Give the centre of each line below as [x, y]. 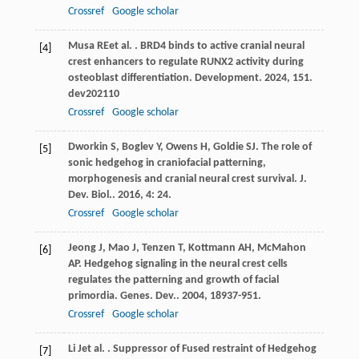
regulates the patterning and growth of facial [173, 280]
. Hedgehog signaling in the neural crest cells [183, 264]
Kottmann [212, 248]
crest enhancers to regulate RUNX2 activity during [186, 62]
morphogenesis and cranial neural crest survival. [184, 179]
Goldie [228, 147]
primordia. [94, 296]
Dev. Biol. [90, 195]
